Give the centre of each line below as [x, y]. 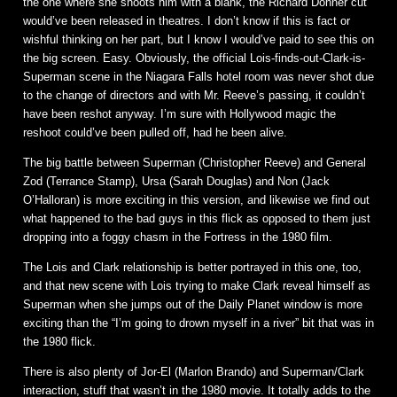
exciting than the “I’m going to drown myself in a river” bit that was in [198, 323]
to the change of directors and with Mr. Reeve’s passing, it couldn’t [194, 95]
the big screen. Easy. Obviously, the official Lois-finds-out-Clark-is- [194, 58]
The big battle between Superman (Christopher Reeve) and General [195, 162]
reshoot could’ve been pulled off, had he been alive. [155, 132]
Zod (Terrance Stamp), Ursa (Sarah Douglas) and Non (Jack [176, 181]
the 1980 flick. [59, 341]
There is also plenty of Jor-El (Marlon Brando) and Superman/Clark [194, 371]
